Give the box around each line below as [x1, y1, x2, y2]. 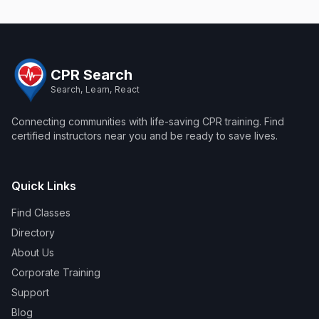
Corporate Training [11, 266, 100, 278]
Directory [11, 226, 55, 239]
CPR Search [50, 66, 132, 83]
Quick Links [11, 179, 76, 193]
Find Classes [11, 206, 70, 219]
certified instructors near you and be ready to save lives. [11, 130, 278, 142]
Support [11, 286, 49, 298]
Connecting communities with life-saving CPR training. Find [11, 115, 284, 127]
